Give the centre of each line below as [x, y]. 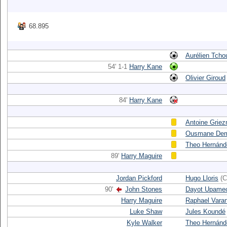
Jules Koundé [205, 212]
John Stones [144, 189]
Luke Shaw [146, 212]
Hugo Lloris [202, 178]
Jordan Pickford [139, 178]
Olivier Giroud [205, 78]
